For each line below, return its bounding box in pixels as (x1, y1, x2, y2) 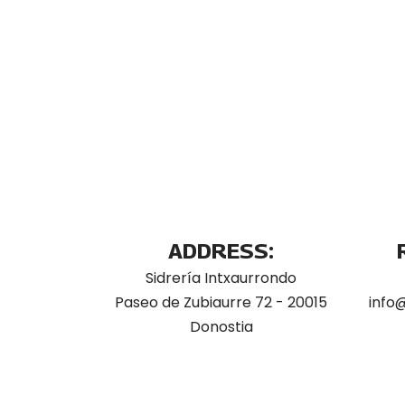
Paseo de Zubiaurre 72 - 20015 (115, 292, 327, 313)
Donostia (189, 316, 253, 337)
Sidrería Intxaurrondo (146, 268, 297, 288)
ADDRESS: (168, 238, 274, 263)
